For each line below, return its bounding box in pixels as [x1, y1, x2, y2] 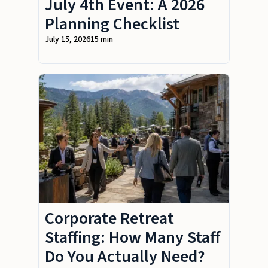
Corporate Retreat [45, 206, 174, 230]
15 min [90, 33, 113, 45]
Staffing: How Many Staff [45, 225, 220, 249]
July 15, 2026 [45, 33, 90, 45]
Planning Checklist [45, 12, 179, 36]
